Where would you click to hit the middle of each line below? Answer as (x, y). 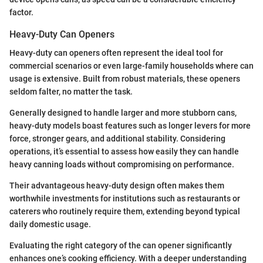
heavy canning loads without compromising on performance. (122, 164)
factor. (21, 12)
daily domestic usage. (50, 224)
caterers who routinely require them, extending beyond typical (125, 211)
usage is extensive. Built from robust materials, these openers (125, 78)
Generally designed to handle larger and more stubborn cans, (123, 112)
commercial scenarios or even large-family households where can (131, 65)
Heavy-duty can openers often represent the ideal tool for (116, 53)
